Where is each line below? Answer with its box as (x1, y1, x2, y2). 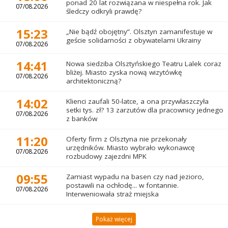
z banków (66, 114, 97, 124)
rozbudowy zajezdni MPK (66, 152, 147, 161)
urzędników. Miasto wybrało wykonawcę (66, 143, 195, 153)
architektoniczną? (66, 76, 121, 86)
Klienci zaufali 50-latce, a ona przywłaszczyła (66, 97, 209, 106)
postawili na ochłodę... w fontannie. (66, 181, 179, 190)
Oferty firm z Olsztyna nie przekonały (66, 134, 187, 144)
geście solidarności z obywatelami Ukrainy (66, 36, 201, 45)
